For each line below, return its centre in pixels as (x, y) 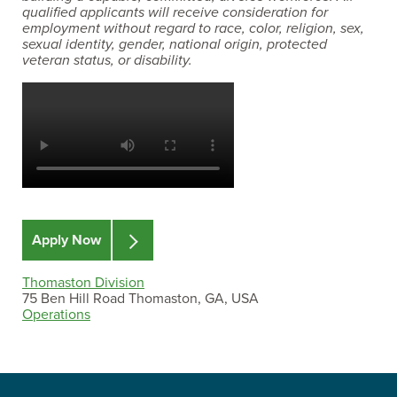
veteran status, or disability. (107, 60)
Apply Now (66, 241)
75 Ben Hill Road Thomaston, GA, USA (140, 299)
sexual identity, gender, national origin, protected (175, 44)
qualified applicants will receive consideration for (175, 12)
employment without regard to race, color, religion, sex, (193, 28)
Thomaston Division (83, 283)
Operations (56, 315)
